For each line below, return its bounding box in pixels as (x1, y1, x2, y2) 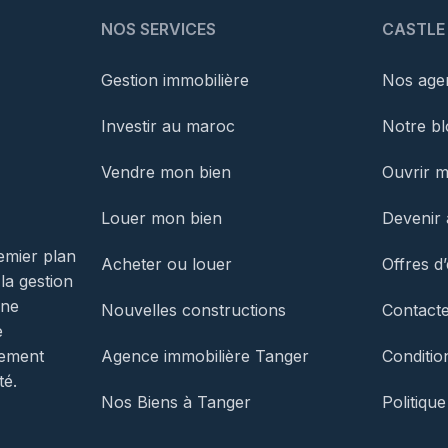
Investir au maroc (100, 115, 235, 136)
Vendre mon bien (100, 161, 231, 182)
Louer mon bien (100, 207, 222, 228)
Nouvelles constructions (100, 299, 286, 320)
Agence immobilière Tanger (100, 345, 309, 366)
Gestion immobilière (100, 69, 249, 90)
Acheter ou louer (100, 253, 232, 274)
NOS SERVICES (100, 18, 216, 39)
